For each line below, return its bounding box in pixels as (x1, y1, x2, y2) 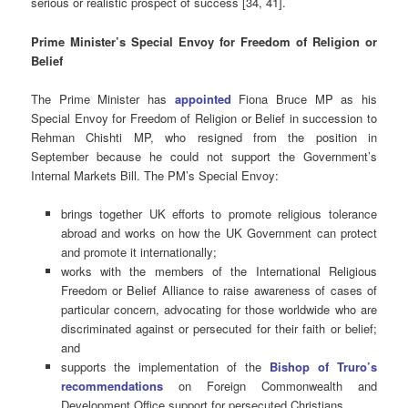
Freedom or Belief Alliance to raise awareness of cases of (60, 280, 377, 299)
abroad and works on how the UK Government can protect (60, 223, 377, 241)
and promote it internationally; (60, 242, 217, 260)
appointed (174, 89, 231, 107)
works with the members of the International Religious (60, 261, 377, 280)
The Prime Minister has (31, 89, 175, 107)
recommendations (60, 376, 163, 394)
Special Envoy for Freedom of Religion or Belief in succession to (31, 108, 377, 127)
